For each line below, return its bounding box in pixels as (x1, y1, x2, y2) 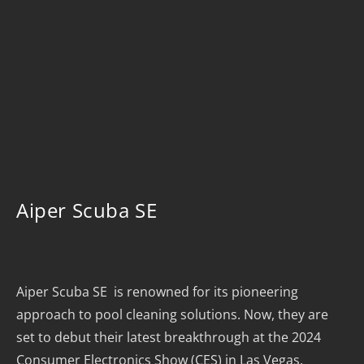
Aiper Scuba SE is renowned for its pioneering (16, 283, 298, 301)
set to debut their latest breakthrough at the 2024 (16, 328, 321, 346)
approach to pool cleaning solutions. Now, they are (16, 305, 328, 323)
